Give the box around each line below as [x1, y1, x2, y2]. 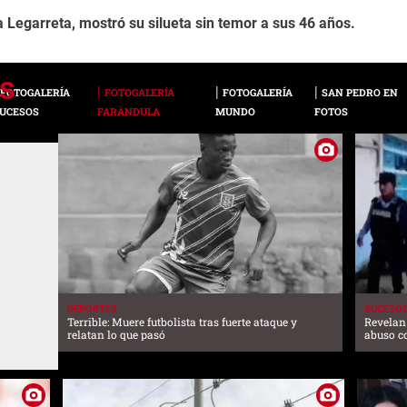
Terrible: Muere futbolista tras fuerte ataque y [66, 313, 297, 329]
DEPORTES [66, 303, 117, 315]
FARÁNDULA [97, 104, 161, 118]
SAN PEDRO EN [321, 84, 398, 99]
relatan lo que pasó [66, 326, 165, 342]
